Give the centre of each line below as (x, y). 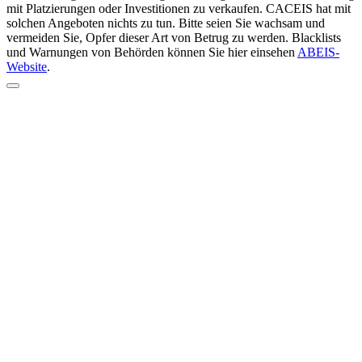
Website (27, 66)
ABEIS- (318, 52)
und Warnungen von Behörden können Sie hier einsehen (152, 52)
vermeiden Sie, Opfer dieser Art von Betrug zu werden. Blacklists (174, 37)
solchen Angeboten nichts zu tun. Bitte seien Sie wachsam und (166, 23)
